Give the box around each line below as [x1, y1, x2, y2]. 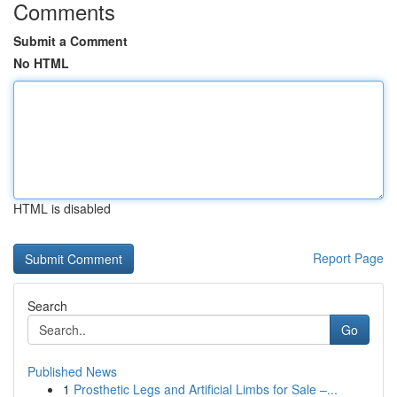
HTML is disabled [13, 199, 111, 217]
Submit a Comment [13, 32, 128, 50]
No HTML [13, 54, 69, 72]
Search [27, 297, 67, 315]
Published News [27, 362, 117, 380]
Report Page [313, 249, 384, 267]
